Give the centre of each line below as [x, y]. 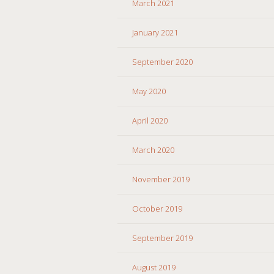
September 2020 [162, 61]
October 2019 [157, 208]
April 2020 [150, 120]
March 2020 [153, 150]
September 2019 [162, 238]
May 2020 [149, 91]
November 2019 [161, 179]
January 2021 [155, 32]
